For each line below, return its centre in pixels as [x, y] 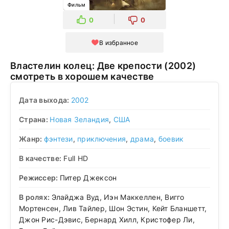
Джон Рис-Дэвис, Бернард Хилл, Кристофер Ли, [107, 219]
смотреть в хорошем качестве [82, 76]
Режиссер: [39, 177]
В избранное [119, 42]
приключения [102, 139]
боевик [171, 139]
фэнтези [58, 139]
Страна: [35, 119]
